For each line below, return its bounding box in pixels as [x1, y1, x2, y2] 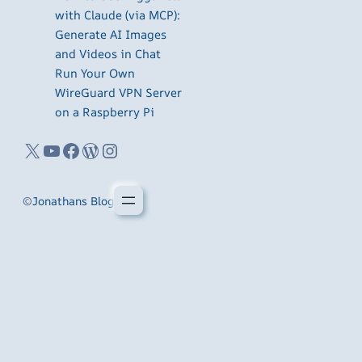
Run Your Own [55, 65, 135, 81]
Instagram [99, 137, 116, 163]
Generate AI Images [55, 26, 166, 42]
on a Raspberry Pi [55, 103, 154, 120]
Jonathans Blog [32, 192, 114, 208]
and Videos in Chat [55, 45, 161, 61]
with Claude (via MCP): [55, 6, 180, 23]
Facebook [61, 137, 71, 163]
